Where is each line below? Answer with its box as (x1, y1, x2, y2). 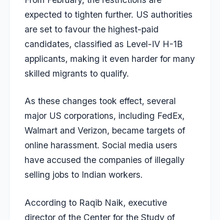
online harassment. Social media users (25, 140, 177, 151)
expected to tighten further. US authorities (25, 9, 192, 20)
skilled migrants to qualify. (25, 68, 129, 79)
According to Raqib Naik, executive (25, 197, 167, 208)
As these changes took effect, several (25, 96, 176, 107)
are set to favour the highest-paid (25, 24, 159, 34)
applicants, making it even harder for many (25, 53, 195, 64)
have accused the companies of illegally (25, 155, 185, 165)
